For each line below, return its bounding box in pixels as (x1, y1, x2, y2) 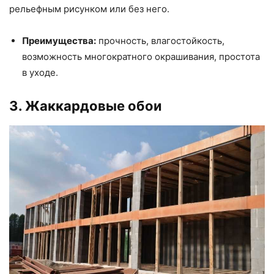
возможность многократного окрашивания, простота (22, 51, 260, 63)
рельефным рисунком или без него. (9, 3, 169, 15)
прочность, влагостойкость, (96, 35, 224, 47)
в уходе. (22, 67, 58, 79)
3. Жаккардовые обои (9, 98, 161, 114)
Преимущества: (22, 35, 96, 47)
